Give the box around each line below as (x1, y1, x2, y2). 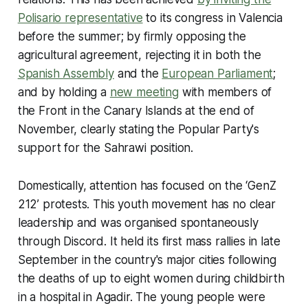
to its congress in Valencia (142, 10, 283, 25)
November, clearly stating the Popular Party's (17, 122, 260, 136)
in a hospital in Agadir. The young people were (17, 289, 265, 304)
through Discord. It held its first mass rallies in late (17, 234, 280, 248)
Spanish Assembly (17, 66, 114, 80)
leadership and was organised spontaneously (17, 215, 258, 230)
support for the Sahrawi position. (17, 140, 194, 155)
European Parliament (162, 66, 274, 80)
